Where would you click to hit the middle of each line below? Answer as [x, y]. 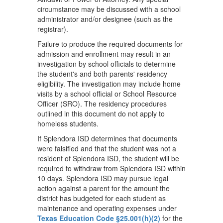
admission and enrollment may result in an [104, 54]
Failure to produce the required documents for [110, 44]
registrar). [54, 29]
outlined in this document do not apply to [101, 113]
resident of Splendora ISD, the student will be [108, 158]
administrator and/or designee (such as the [105, 19]
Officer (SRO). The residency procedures [102, 104]
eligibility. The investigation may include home [109, 84]
